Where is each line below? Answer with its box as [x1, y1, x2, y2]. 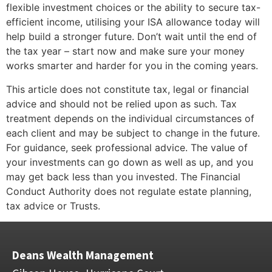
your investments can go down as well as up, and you [6, 155, 253, 168]
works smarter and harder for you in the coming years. [6, 59, 258, 72]
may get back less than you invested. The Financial [6, 170, 240, 183]
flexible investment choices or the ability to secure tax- [6, 1, 260, 14]
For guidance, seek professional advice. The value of [6, 141, 248, 154]
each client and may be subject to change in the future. [6, 126, 260, 139]
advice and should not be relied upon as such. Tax [6, 97, 237, 110]
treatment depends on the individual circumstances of [6, 112, 254, 124]
